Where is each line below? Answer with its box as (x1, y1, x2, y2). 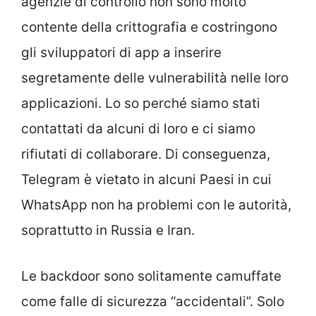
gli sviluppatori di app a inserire (21, 44, 221, 61)
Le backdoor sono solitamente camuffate (21, 267, 281, 284)
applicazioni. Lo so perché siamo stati (21, 95, 260, 112)
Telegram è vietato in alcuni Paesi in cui (21, 171, 272, 188)
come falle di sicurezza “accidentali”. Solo (21, 293, 284, 310)
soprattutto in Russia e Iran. (21, 222, 195, 239)
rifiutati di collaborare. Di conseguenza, (21, 146, 270, 163)
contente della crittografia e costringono (21, 19, 277, 36)
